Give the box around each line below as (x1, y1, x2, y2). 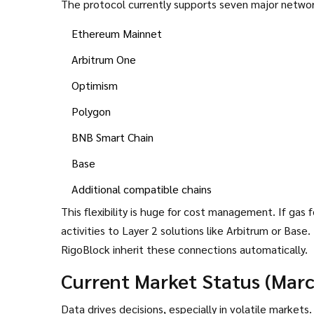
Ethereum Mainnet (71, 26, 162, 41)
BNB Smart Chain (71, 130, 153, 144)
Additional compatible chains (71, 182, 212, 196)
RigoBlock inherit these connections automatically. (61, 242, 308, 257)
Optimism (71, 78, 118, 93)
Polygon (71, 104, 111, 118)
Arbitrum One (71, 52, 136, 67)
